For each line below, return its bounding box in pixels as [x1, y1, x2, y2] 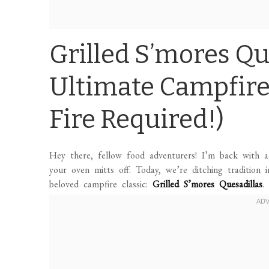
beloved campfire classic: [49, 177, 153, 190]
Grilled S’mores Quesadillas [153, 177, 263, 190]
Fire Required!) [49, 104, 225, 134]
